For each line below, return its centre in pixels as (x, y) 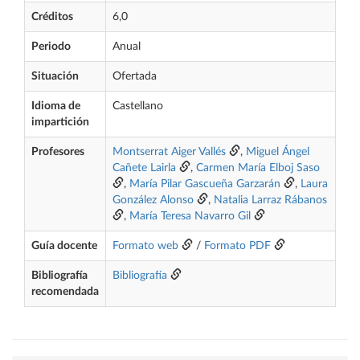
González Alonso (153, 200)
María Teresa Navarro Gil (190, 216)
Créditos (52, 17)
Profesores (58, 152)
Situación (55, 76)
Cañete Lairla (144, 168)
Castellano (138, 106)
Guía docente (64, 246)
